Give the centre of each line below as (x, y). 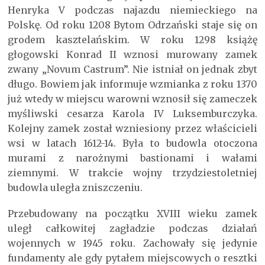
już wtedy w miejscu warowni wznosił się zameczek (132, 99)
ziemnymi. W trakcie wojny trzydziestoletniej (132, 173)
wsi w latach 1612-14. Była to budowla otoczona (132, 143)
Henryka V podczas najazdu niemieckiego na (132, 10)
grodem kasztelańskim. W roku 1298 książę (132, 40)
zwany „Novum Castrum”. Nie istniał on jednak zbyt (132, 70)
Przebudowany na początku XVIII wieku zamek (132, 213)
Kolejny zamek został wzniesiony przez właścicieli (132, 129)
